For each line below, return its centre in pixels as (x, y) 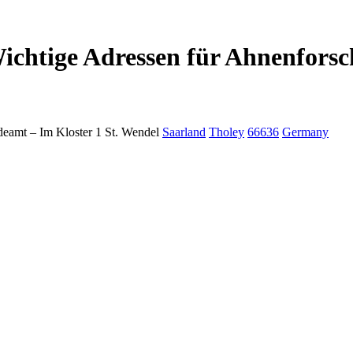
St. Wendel (132, 132)
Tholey (227, 132)
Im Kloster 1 (71, 132)
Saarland (184, 132)
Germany (305, 132)
